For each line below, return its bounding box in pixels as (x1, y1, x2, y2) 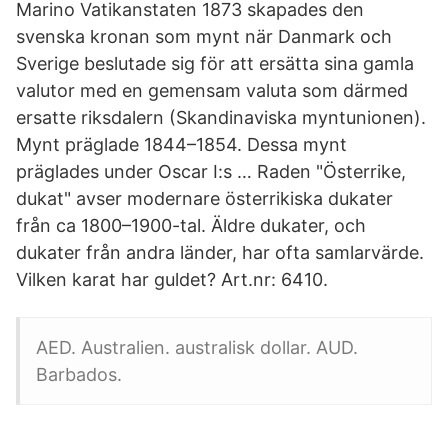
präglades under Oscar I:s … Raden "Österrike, (16, 161, 406, 182)
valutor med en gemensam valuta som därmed (16, 80, 408, 101)
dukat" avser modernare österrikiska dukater (16, 188, 393, 209)
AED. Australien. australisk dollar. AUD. (36, 337, 358, 358)
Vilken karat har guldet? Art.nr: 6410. (16, 269, 328, 290)
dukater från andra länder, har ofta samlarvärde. (16, 242, 424, 263)
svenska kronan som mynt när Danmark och (16, 26, 392, 47)
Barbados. (36, 364, 122, 385)
